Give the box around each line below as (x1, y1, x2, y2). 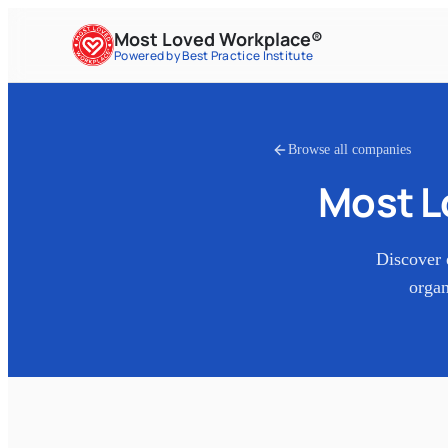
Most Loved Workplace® (114, 26, 323, 51)
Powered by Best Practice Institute (114, 46, 314, 64)
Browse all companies (288, 141, 411, 157)
